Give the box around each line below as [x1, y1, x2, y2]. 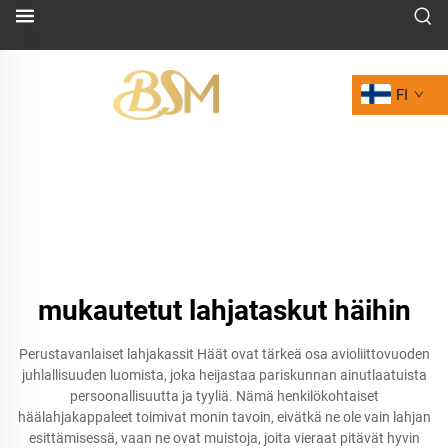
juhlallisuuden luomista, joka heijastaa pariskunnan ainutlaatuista [21, 367, 427, 383]
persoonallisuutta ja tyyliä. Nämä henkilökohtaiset [69, 388, 379, 404]
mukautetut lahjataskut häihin [37, 294, 411, 327]
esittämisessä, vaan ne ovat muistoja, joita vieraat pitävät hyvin [28, 430, 420, 446]
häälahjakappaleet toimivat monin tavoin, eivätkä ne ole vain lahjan [17, 409, 431, 425]
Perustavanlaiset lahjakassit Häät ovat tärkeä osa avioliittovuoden [18, 346, 430, 362]
